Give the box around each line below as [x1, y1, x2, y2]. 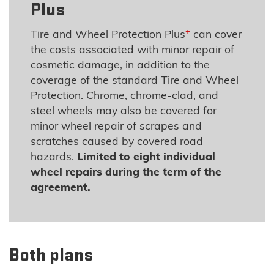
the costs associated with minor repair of [31, 42, 235, 56]
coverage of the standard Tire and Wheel [31, 73, 239, 87]
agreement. [31, 180, 91, 194]
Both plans [9, 244, 93, 267]
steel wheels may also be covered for [31, 103, 217, 117]
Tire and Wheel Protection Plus [31, 27, 186, 41]
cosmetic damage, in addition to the [31, 57, 210, 72]
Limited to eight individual [77, 149, 216, 163]
